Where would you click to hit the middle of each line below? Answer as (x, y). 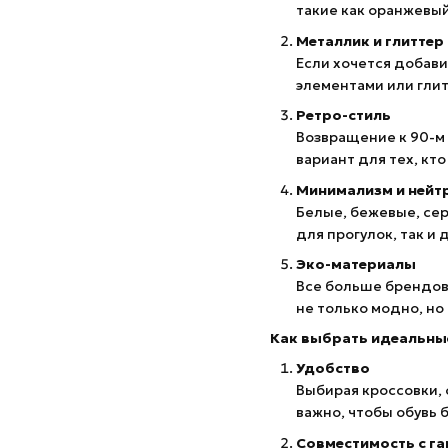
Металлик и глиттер (370, 40)
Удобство (333, 368)
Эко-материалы (356, 263)
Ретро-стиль (343, 115)
